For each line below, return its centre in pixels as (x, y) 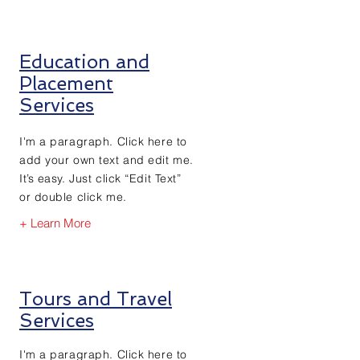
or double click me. (73, 196)
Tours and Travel (96, 298)
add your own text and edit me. (106, 160)
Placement (66, 83)
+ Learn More (55, 223)
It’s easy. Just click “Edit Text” (100, 178)
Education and (84, 61)
